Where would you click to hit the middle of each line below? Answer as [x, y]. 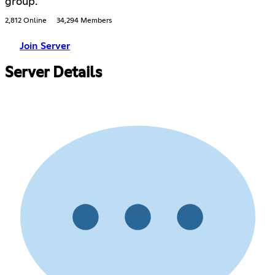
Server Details [53, 73]
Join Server [45, 46]
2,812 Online [26, 21]
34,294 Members [84, 21]
